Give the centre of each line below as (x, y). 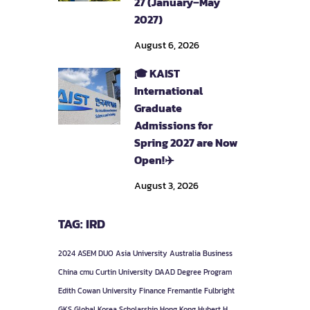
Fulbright (219, 291)
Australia (185, 253)
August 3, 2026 (166, 186)
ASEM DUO (95, 253)
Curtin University (124, 272)
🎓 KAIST (157, 73)
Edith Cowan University (97, 291)
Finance (152, 291)
